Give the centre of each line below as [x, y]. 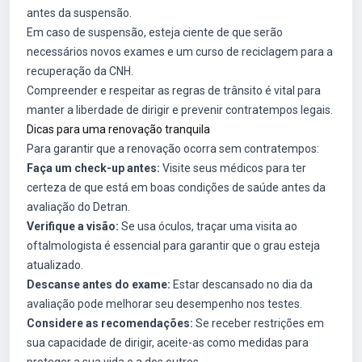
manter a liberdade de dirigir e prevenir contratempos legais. [180, 110]
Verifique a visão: [73, 226]
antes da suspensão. [79, 13]
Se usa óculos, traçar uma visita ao [208, 226]
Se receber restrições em [259, 323]
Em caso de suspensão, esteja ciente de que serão [155, 32]
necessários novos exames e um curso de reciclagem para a [180, 52]
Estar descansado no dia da [242, 284]
